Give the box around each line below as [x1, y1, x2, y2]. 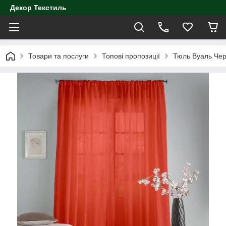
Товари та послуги [28, 52, 89, 60]
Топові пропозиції [102, 52, 160, 60]
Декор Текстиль [10, 4, 67, 12]
